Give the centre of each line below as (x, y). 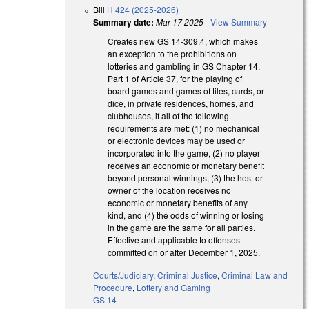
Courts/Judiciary (123, 275)
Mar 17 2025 (180, 22)
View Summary (239, 22)
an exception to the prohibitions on (172, 54)
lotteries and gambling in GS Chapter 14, (184, 66)
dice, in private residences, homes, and (181, 103)
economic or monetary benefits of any (178, 203)
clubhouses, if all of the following (169, 116)
